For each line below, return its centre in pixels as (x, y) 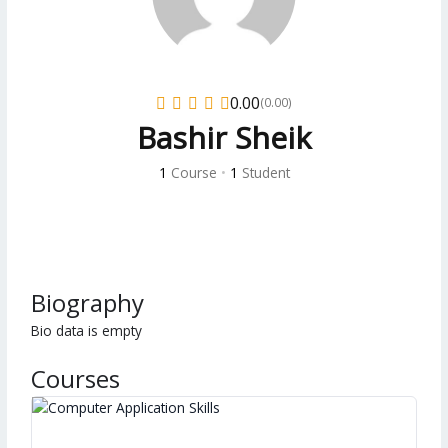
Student (263, 172)
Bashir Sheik (224, 137)
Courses (76, 378)
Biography (88, 302)
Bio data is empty (87, 330)
